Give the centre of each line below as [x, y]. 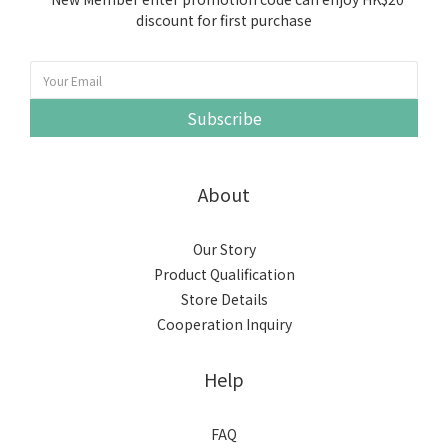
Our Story [224, 249]
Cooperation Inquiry [224, 324]
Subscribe [224, 118]
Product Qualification [224, 274]
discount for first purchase [224, 20]
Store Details [224, 299]
